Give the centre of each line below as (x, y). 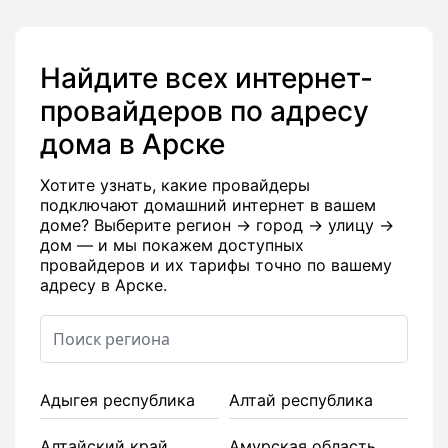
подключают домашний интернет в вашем (208, 205)
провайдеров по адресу (204, 111)
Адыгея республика (117, 400)
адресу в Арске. (103, 285)
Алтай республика (301, 400)
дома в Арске (132, 144)
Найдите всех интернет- (206, 78)
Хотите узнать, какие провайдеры (175, 185)
